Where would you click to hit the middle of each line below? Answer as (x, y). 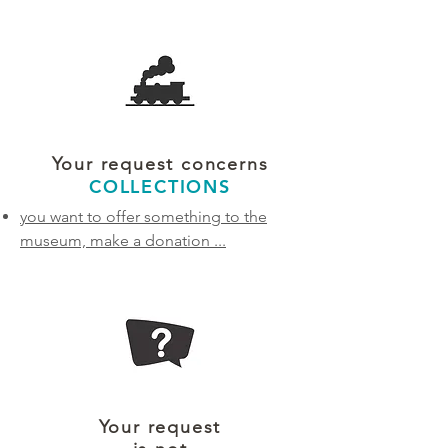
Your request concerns (160, 164)
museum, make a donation (115, 240)
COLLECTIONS (160, 186)
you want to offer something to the (143, 216)
